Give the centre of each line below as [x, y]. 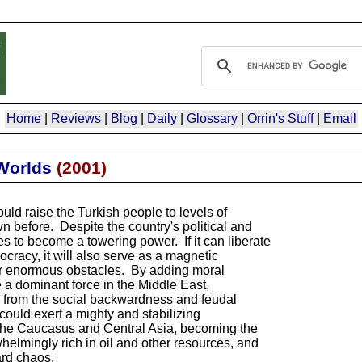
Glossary [212, 118]
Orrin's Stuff [280, 118]
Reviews [76, 118]
